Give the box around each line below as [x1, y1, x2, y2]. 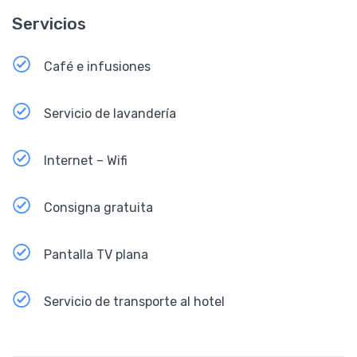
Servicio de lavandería [44, 105, 176, 121]
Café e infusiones [44, 58, 151, 74]
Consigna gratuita [44, 199, 153, 215]
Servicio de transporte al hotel [44, 293, 225, 309]
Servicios [12, 13, 86, 33]
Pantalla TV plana [44, 246, 148, 262]
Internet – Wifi [44, 152, 127, 168]
